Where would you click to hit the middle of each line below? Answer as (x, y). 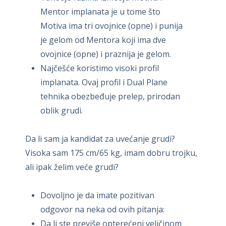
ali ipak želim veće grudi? (72, 167)
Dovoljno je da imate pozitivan (97, 195)
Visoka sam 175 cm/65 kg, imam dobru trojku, (111, 153)
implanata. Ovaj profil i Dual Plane (104, 82)
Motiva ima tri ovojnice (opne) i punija (111, 25)
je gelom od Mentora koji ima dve (103, 40)
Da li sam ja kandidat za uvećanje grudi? (100, 138)
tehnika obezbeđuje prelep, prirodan (110, 96)
